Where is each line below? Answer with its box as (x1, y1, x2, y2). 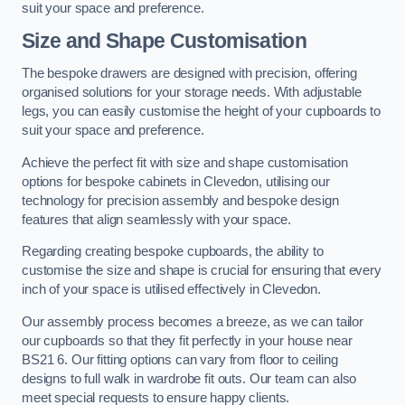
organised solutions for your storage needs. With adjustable (22, 85, 362, 100)
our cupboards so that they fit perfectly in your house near (22, 333, 353, 348)
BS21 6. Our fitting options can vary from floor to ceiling (22, 352, 338, 367)
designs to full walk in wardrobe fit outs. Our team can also (22, 371, 357, 386)
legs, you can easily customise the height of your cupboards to (22, 104, 381, 119)
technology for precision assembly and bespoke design (22, 193, 339, 208)
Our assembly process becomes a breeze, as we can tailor (22, 314, 364, 329)
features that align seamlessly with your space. (22, 212, 292, 227)
